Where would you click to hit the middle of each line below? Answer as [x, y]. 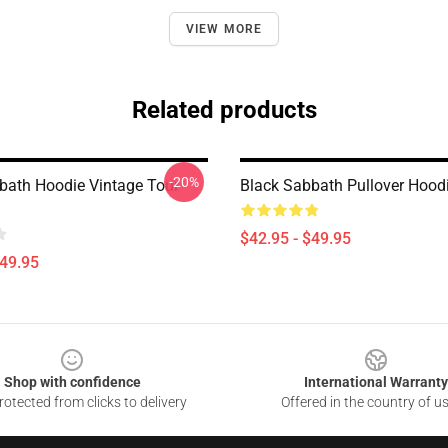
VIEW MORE [224, 29]
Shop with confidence [72, 382]
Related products [224, 110]
